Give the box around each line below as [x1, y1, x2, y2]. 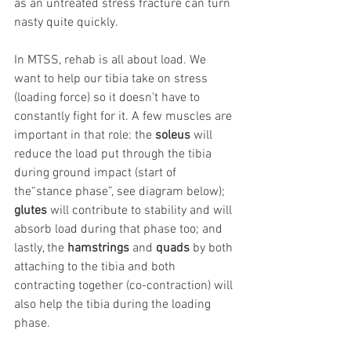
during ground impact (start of [14, 165, 183, 181]
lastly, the [14, 240, 67, 256]
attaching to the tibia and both [14, 259, 179, 275]
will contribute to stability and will [47, 202, 235, 219]
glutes [14, 202, 47, 219]
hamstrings [67, 240, 129, 256]
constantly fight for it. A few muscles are [14, 108, 235, 125]
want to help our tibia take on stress [14, 71, 211, 87]
